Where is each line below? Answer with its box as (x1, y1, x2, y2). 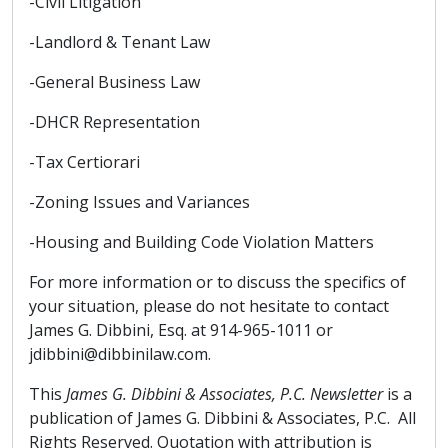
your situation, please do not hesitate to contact (29, 295, 389, 317)
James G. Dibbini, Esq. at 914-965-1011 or (29, 319, 333, 341)
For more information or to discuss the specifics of (29, 271, 406, 293)
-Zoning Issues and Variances (29, 191, 250, 213)
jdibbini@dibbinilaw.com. (29, 343, 211, 365)
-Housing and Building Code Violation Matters (29, 231, 374, 253)
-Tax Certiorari (29, 151, 140, 173)
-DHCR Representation (29, 111, 200, 133)
